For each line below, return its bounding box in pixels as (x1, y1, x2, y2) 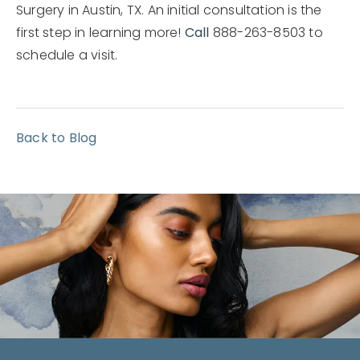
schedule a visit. (16, 49, 118, 63)
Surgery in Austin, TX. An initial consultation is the (16, 4, 322, 18)
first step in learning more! (16, 27, 185, 40)
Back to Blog (16, 132, 97, 145)
